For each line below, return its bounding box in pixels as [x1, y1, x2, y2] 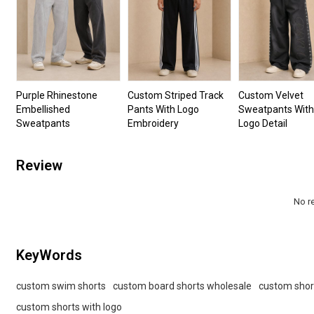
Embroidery [127, 117, 179, 129]
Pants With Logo [127, 103, 199, 115]
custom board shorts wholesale [113, 280, 252, 292]
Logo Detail [238, 117, 288, 129]
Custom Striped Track [127, 89, 224, 101]
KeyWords [16, 247, 83, 264]
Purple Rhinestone [16, 89, 98, 101]
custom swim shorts [16, 280, 107, 292]
